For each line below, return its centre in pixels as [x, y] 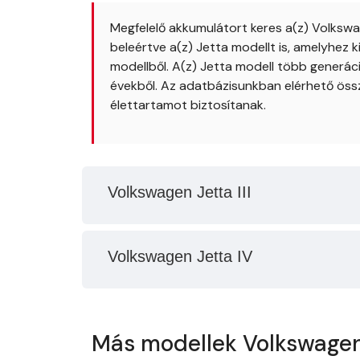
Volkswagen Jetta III [180, 192]
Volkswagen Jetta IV [180, 256]
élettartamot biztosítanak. [188, 105]
